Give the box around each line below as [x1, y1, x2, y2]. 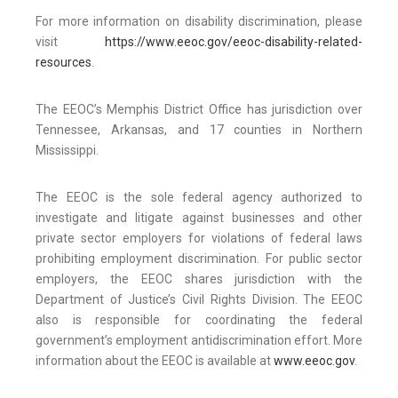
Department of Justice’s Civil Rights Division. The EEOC [36, 292, 362, 307]
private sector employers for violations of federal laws [36, 231, 362, 246]
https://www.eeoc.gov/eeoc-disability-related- [105, 35, 362, 50]
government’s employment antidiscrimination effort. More [36, 333, 362, 348]
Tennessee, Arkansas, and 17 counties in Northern [36, 123, 362, 138]
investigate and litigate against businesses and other [36, 211, 362, 226]
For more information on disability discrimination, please [36, 14, 362, 29]
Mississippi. [36, 143, 99, 158]
